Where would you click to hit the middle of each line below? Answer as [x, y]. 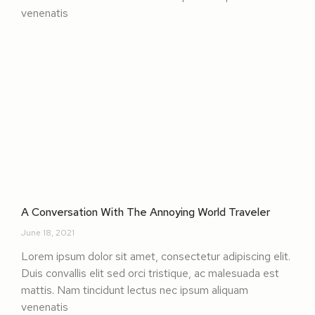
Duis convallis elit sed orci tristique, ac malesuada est [150, 273]
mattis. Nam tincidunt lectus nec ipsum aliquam [135, 290]
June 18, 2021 [48, 232]
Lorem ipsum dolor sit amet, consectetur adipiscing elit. [156, 256]
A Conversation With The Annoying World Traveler [146, 212]
